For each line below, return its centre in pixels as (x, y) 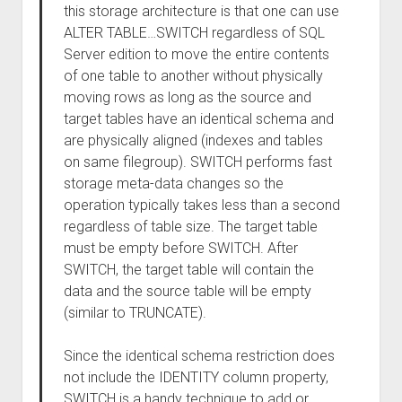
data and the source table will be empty (187, 291)
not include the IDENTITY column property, (196, 377)
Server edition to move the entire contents (196, 54)
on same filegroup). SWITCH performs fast (197, 162)
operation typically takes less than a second (201, 205)
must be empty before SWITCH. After (180, 248)
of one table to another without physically (193, 76)
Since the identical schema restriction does (199, 356)
